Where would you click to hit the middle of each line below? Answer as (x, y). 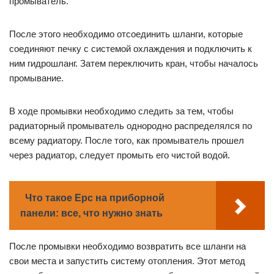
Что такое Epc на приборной (95, 198)
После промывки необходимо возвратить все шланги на (128, 246)
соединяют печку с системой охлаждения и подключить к (131, 49)
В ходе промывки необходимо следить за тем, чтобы (121, 111)
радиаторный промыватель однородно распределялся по (131, 126)
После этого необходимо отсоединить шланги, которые (126, 34)
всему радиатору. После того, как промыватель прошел (127, 141)
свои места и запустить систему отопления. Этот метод (127, 261)
